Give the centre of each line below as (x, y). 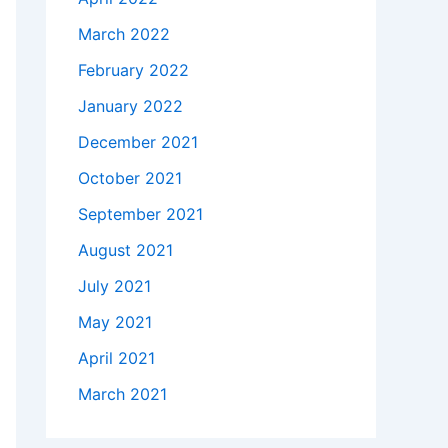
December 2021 (138, 141)
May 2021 (115, 321)
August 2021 (125, 249)
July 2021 (114, 285)
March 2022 (124, 33)
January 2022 (130, 105)
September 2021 (140, 213)
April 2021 (116, 357)
